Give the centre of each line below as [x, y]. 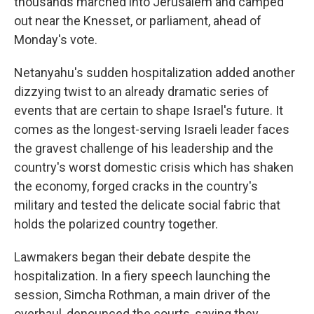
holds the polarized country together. [116, 224]
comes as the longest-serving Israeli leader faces [152, 129]
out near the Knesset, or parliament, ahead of [138, 21]
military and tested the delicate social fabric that [147, 205]
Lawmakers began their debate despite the [132, 257]
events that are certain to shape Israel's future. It [149, 110]
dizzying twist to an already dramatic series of [142, 91]
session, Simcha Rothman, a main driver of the [142, 295]
